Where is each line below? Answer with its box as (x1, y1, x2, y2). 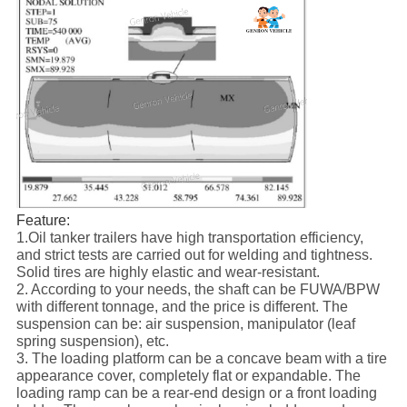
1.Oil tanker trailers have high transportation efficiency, (15, 229, 363, 245)
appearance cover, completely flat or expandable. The (15, 367, 361, 383)
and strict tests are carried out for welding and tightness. (15, 246, 372, 263)
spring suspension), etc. (15, 333, 169, 349)
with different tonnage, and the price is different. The (15, 298, 348, 314)
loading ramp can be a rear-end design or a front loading (15, 384, 377, 401)
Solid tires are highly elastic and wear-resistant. (15, 263, 320, 280)
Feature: (15, 212, 70, 228)
